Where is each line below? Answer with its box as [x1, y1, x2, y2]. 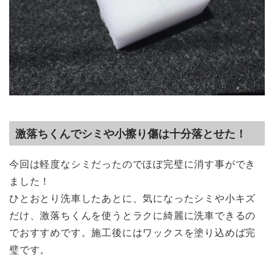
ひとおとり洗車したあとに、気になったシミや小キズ [9, 191, 256, 206]
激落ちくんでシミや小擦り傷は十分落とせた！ [15, 125, 246, 141]
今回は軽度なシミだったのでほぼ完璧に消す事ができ [9, 157, 256, 171]
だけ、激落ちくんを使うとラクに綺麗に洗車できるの [9, 209, 256, 223]
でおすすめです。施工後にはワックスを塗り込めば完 [9, 226, 256, 240]
